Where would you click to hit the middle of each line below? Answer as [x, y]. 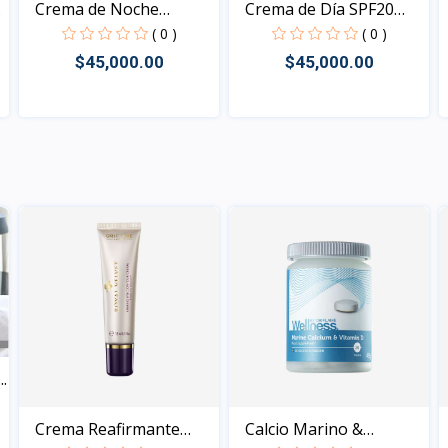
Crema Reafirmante [107, 429]
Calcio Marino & [304, 429]
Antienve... [72, 32]
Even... [267, 32]
